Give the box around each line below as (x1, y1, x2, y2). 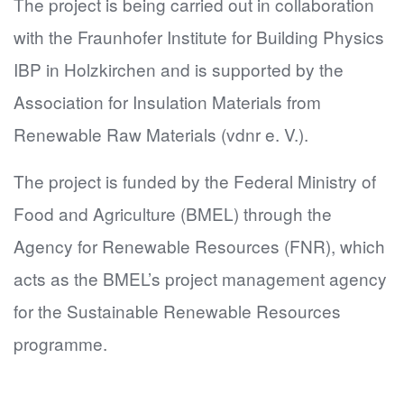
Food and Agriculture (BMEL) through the (14, 201, 332, 225)
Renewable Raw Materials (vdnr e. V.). (14, 122, 308, 146)
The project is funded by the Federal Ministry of (14, 169, 376, 193)
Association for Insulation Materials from (14, 89, 321, 114)
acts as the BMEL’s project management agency (14, 266, 387, 290)
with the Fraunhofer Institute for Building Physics (14, 24, 384, 49)
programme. (14, 331, 107, 355)
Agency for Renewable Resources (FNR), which (14, 234, 385, 258)
